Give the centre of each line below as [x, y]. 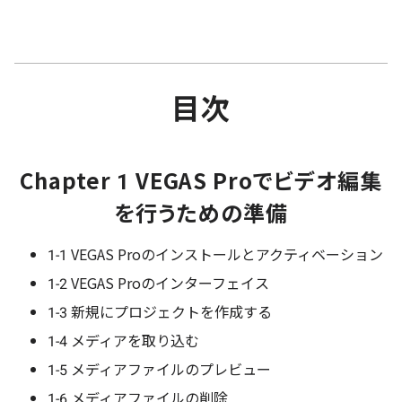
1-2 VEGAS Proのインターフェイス [158, 282]
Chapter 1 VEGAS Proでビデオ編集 [201, 179]
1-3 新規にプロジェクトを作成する [160, 311]
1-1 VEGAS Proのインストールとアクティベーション [215, 253]
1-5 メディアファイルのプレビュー [159, 368]
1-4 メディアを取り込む [123, 340]
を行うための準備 [201, 212]
